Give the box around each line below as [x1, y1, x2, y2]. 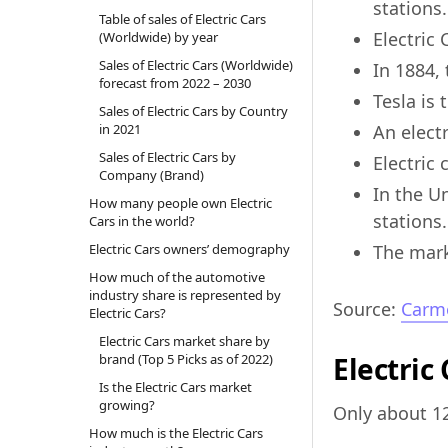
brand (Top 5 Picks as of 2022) [98, 350, 273, 369]
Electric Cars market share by [98, 332, 270, 351]
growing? [98, 396, 155, 415]
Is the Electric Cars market [98, 378, 252, 397]
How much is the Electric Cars [88, 424, 263, 443]
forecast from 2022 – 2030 [98, 74, 251, 93]
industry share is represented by [88, 286, 281, 305]
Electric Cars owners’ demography [88, 240, 290, 259]
